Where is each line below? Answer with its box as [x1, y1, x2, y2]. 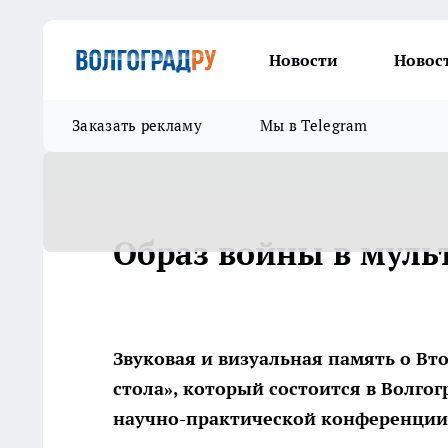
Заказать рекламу [72, 116, 202, 135]
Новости [269, 50, 338, 70]
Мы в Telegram [259, 116, 368, 135]
